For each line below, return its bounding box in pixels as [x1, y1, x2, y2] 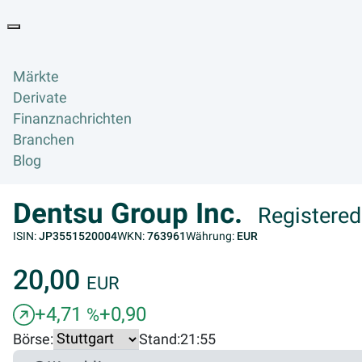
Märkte [13, 69, 59, 86]
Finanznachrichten [13, 111, 132, 128]
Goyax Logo [79, 27, 156, 44]
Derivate [13, 90, 67, 107]
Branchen [13, 132, 74, 149]
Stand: [139, 330, 180, 347]
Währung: [186, 229, 237, 243]
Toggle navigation [13, 28, 127, 45]
